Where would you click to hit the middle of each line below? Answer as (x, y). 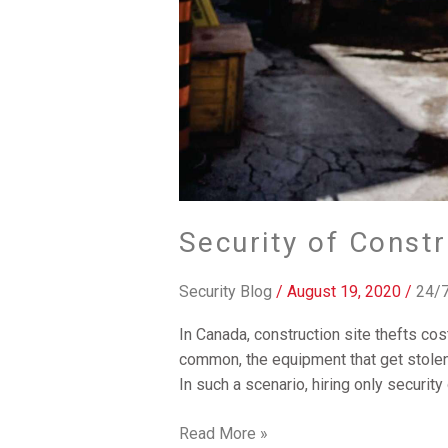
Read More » (223, 434)
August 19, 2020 (345, 292)
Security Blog (225, 292)
